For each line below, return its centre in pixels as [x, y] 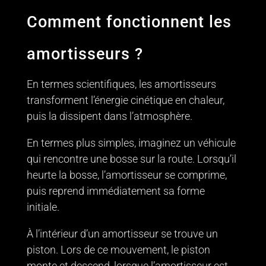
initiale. [43, 207]
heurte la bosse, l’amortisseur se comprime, [126, 175]
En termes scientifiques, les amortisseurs [121, 84]
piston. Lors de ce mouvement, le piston [118, 249]
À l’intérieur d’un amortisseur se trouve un [122, 233]
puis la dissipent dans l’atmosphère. [109, 116]
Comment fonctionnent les [129, 22]
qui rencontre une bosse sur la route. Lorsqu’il [131, 159]
